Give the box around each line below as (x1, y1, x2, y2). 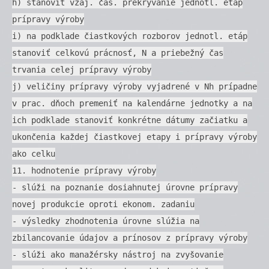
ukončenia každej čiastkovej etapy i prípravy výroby (12, 131, 257, 142)
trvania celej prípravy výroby (12, 64, 151, 74)
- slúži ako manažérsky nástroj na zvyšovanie (12, 249, 223, 259)
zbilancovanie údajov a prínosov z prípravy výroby (12, 232, 247, 243)
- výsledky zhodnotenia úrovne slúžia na (12, 216, 199, 226)
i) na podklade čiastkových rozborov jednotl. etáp (12, 31, 247, 41)
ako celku (12, 148, 55, 159)
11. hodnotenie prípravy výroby (12, 165, 156, 175)
